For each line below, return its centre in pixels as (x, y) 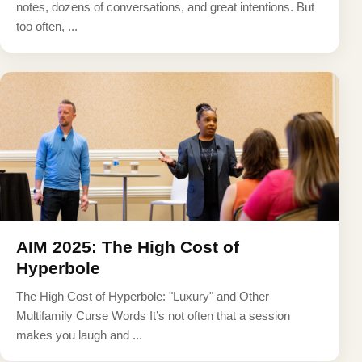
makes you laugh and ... (79, 335)
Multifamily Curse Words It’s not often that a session (153, 315)
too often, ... (47, 27)
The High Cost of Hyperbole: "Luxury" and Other (143, 296)
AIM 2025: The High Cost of (128, 246)
